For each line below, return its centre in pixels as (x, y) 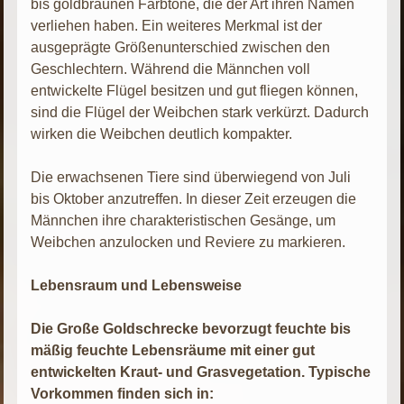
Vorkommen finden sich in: (123, 393)
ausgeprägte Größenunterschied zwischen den (181, 47)
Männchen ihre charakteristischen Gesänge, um (184, 220)
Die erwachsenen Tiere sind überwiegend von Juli (191, 177)
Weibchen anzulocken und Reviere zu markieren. (188, 242)
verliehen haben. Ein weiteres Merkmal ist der (177, 25)
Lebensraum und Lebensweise (137, 285)
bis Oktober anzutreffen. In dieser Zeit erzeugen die (194, 198)
